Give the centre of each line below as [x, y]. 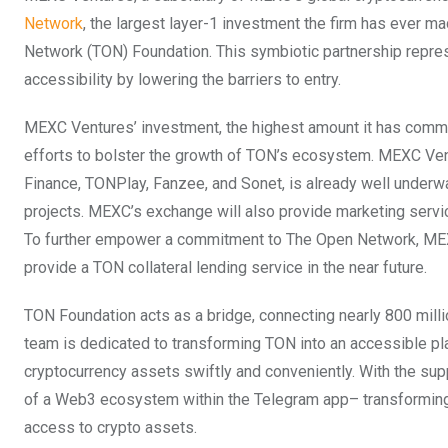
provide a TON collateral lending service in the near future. [225, 267]
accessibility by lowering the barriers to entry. [182, 79]
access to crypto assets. [110, 427]
